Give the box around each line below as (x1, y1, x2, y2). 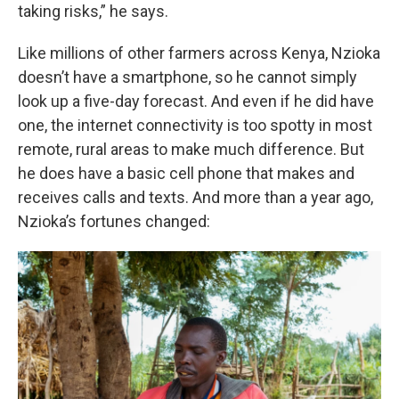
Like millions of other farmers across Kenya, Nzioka (18, 44, 380, 62)
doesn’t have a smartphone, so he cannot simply (18, 68, 357, 86)
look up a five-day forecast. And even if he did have (18, 92, 374, 110)
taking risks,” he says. (18, 2, 168, 20)
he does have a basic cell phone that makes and (18, 164, 354, 183)
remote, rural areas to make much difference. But (18, 140, 364, 159)
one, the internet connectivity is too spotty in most (18, 116, 372, 134)
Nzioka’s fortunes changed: (18, 212, 210, 231)
